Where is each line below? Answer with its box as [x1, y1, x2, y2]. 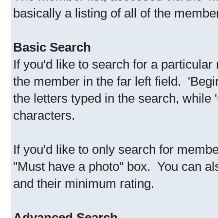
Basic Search [13, 40, 91, 54]
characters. [13, 108, 75, 123]
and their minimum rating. [13, 176, 154, 191]
